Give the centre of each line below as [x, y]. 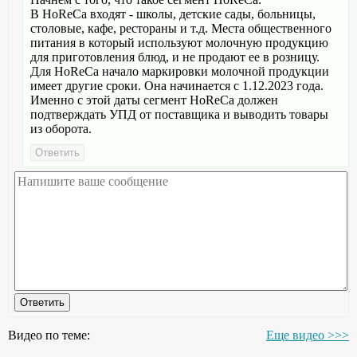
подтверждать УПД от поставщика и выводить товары [179, 114]
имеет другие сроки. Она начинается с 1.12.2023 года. [177, 86]
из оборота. [61, 129]
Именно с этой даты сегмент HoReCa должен [154, 100]
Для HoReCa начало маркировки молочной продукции [180, 71]
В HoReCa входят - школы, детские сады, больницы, [173, 14]
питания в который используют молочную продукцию [179, 43]
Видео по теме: [49, 335]
